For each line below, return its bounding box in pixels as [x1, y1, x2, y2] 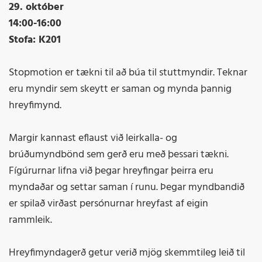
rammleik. [9, 212, 54, 229]
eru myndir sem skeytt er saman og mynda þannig [9, 81, 232, 98]
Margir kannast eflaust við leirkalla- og [9, 130, 177, 147]
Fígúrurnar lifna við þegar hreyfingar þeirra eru [9, 163, 213, 180]
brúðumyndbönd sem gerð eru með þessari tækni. [9, 146, 229, 164]
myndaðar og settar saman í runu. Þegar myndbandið [9, 179, 244, 196]
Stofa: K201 [9, 32, 61, 49]
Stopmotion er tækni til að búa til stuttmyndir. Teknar [9, 64, 247, 82]
